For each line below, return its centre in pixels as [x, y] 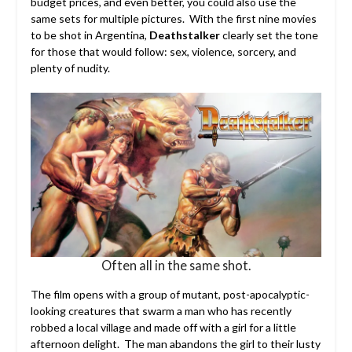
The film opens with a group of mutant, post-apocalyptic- [170, 294]
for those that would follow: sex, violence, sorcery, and [163, 51]
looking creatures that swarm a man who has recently [161, 310]
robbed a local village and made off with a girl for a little [163, 327]
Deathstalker [184, 35]
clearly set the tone [269, 35]
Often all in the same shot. [176, 265]
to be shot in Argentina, [90, 35]
